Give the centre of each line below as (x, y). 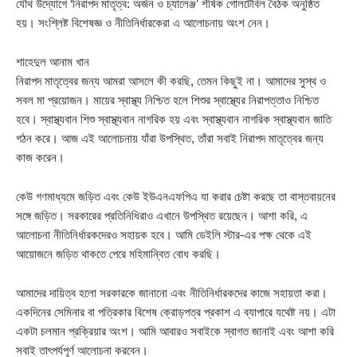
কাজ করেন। (40, 158)
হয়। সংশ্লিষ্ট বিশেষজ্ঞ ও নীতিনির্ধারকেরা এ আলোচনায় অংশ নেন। (143, 23)
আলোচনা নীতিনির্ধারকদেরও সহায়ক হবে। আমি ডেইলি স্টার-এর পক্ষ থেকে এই (164, 235)
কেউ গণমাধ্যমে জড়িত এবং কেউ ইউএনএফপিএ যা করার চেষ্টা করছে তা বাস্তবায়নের (176, 197)
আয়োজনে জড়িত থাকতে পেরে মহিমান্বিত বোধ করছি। (118, 254)
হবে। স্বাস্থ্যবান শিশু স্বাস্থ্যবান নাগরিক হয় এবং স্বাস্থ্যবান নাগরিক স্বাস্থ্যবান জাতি (174, 120)
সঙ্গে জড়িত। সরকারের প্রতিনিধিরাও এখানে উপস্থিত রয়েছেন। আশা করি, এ (162, 216)
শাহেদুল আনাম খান (53, 62)
